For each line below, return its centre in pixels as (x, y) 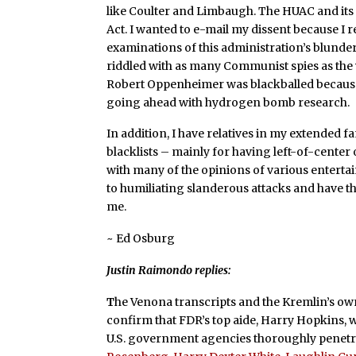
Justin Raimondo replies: (169, 270)
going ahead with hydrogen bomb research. (228, 102)
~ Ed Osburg (141, 239)
